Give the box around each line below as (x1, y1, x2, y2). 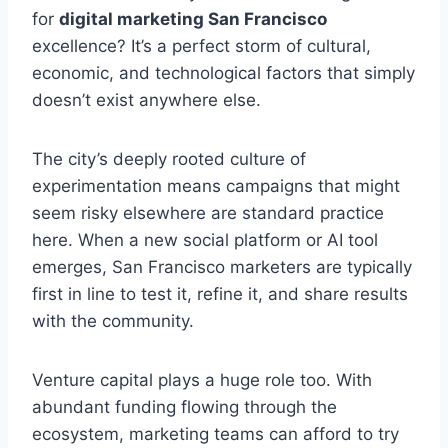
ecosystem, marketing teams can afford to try (32, 423, 399, 444)
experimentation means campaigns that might (32, 175, 400, 196)
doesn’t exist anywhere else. (32, 89, 261, 110)
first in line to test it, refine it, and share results (32, 283, 408, 304)
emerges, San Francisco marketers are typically (32, 256, 412, 277)
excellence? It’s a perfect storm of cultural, (32, 35, 371, 56)
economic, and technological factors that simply (32, 62, 415, 83)
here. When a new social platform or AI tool (32, 229, 378, 250)
